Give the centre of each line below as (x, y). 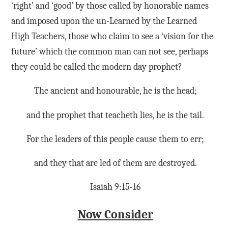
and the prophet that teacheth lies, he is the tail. (115, 115)
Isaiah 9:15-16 (115, 187)
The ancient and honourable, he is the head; (115, 91)
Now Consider (115, 214)
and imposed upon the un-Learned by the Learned (104, 21)
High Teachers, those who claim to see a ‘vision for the (112, 37)
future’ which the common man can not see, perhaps (109, 52)
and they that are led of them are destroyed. (115, 163)
